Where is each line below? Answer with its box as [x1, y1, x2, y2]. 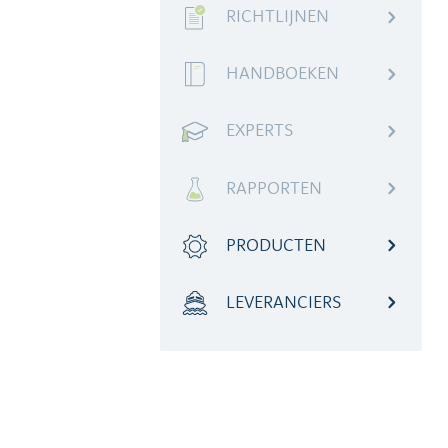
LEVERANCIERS [226, 289, 342, 313]
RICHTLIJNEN [226, 4, 329, 28]
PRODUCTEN [226, 232, 326, 256]
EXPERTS [226, 118, 294, 142]
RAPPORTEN [226, 175, 322, 199]
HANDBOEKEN [226, 61, 339, 85]
